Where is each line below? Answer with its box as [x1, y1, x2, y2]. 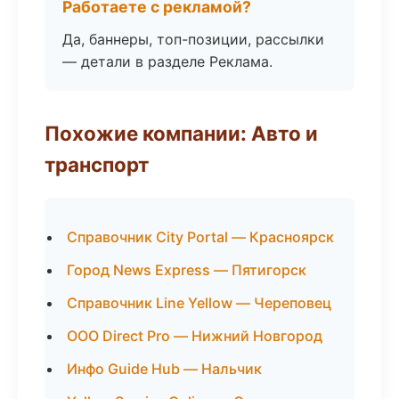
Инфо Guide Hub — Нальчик [67, 360, 262, 378]
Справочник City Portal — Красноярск [67, 228, 334, 246]
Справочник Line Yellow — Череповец [67, 294, 331, 312]
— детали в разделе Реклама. [62, 53, 273, 70]
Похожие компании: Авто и [45, 121, 318, 145]
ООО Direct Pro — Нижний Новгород [67, 327, 322, 345]
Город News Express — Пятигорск [67, 261, 306, 279]
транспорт [45, 152, 149, 176]
